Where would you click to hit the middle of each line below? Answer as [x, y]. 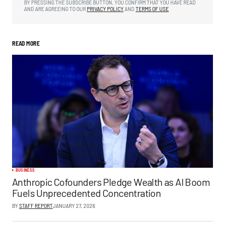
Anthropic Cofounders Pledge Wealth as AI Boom [111, 182]
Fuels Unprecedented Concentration [87, 193]
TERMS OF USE [152, 9]
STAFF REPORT [36, 205]
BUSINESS [25, 170]
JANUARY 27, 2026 [74, 205]
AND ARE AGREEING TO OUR [55, 9]
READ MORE [26, 43]
